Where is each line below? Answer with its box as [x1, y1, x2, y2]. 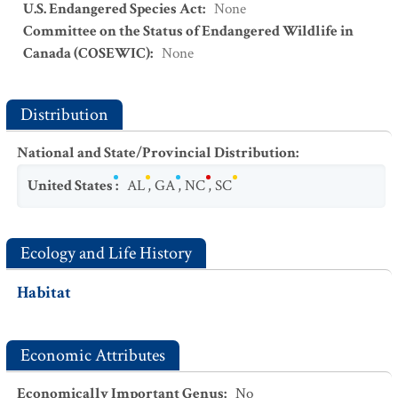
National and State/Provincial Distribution [17, 143, 296, 163]
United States [28, 176, 113, 195]
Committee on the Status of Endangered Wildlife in [23, 21, 354, 41]
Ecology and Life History [20, 242, 192, 265]
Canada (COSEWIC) [23, 44, 150, 63]
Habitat [17, 282, 71, 304]
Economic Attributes [20, 344, 165, 367]
